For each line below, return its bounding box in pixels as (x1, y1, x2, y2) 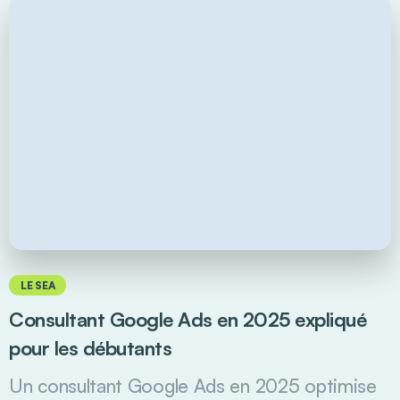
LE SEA (21, 278, 55, 292)
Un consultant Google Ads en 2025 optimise (9, 373, 377, 397)
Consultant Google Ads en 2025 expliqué (9, 306, 366, 331)
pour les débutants (9, 335, 171, 360)
